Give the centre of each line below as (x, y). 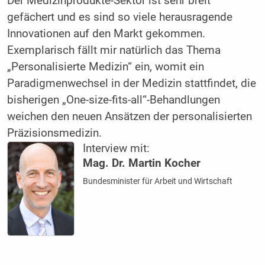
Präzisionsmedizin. (54, 133)
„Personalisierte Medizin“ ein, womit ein (105, 67)
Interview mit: (117, 148)
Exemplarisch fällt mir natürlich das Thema (114, 50)
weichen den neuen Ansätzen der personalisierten (129, 116)
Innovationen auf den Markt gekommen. (106, 33)
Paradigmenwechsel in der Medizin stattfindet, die (131, 83)
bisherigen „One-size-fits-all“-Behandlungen (113, 100)
